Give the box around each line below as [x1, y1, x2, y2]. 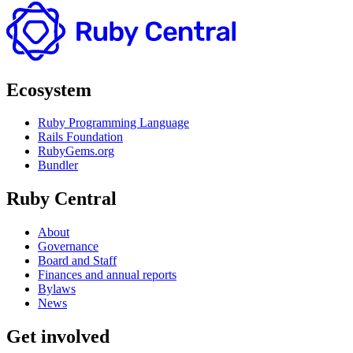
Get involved [6, 326, 110, 347]
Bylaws [38, 282, 76, 296]
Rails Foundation [38, 130, 123, 144]
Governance [38, 240, 98, 254]
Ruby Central [6, 188, 117, 210]
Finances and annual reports [38, 268, 176, 282]
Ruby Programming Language [38, 116, 189, 130]
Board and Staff [38, 254, 117, 268]
